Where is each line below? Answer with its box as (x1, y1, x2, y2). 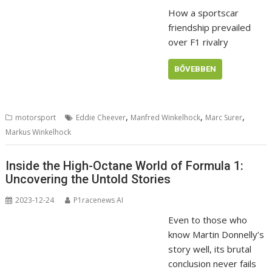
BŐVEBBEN (174, 64, 216, 74)
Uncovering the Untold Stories (5, 171, 171, 186)
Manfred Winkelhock (131, 112, 201, 123)
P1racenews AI (73, 194, 124, 205)
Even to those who (168, 213, 247, 226)
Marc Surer (205, 112, 243, 123)
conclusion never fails (168, 257, 256, 270)
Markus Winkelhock (5, 127, 72, 138)
